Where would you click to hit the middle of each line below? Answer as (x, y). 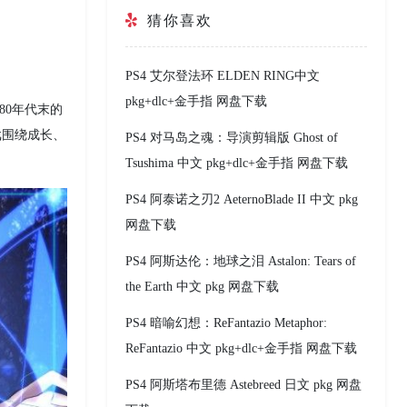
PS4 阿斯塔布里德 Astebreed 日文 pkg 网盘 (243, 385)
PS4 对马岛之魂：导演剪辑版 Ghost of (232, 138)
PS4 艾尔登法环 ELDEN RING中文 (223, 76)
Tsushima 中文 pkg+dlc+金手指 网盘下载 (237, 164)
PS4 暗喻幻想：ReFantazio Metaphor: (226, 323)
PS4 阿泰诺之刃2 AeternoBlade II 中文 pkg (242, 200)
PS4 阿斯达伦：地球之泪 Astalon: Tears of (241, 262)
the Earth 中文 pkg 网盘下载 (202, 287)
